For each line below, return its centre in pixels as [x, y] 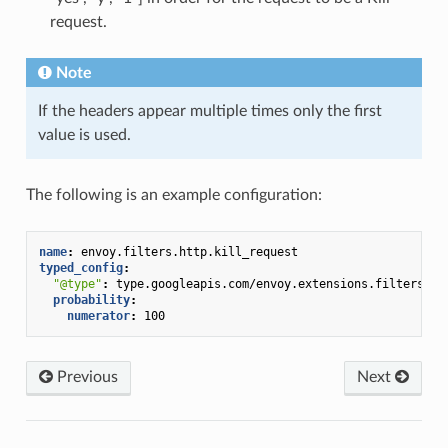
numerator [98, 315]
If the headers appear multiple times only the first [209, 110]
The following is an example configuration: [173, 194]
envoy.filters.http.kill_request [189, 251]
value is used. [84, 134]
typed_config [80, 267]
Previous [85, 376]
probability [91, 299]
